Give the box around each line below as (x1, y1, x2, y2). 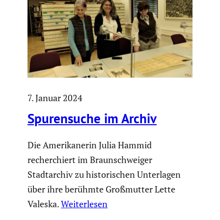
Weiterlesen (61, 197, 108, 210)
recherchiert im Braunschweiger (27, 153, 152, 165)
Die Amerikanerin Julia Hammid (27, 138, 152, 151)
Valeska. (27, 197, 61, 210)
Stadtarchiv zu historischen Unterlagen (27, 168, 181, 180)
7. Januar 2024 (27, 92, 82, 104)
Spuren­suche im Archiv (27, 110, 157, 127)
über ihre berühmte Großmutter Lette (27, 183, 175, 195)
